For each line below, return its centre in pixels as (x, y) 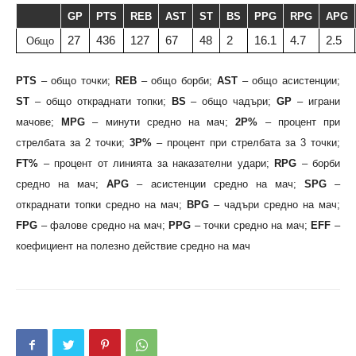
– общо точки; (76, 81)
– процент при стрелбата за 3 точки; (246, 143)
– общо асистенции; (289, 81)
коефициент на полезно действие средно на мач (133, 246)
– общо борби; (176, 81)
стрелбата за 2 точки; (73, 143)
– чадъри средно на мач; (275, 205)
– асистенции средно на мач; (217, 184)
